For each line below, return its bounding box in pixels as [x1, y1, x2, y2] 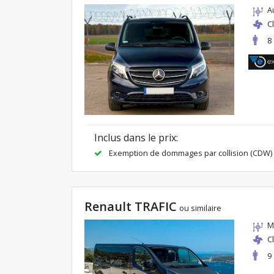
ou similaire [179, 202, 221, 213]
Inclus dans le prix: [94, 130, 178, 144]
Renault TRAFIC [84, 198, 177, 215]
